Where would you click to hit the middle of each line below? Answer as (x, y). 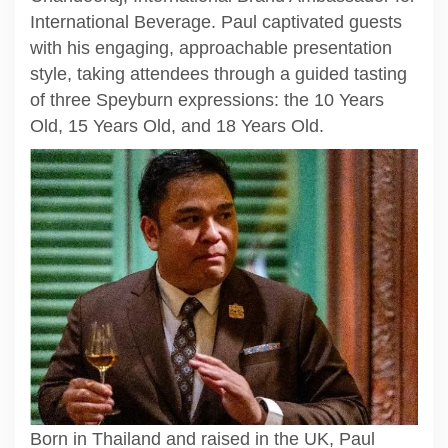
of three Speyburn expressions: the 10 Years (207, 100)
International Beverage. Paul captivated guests (216, 22)
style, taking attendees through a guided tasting (218, 74)
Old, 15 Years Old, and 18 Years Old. (177, 126)
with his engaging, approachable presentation (211, 48)
